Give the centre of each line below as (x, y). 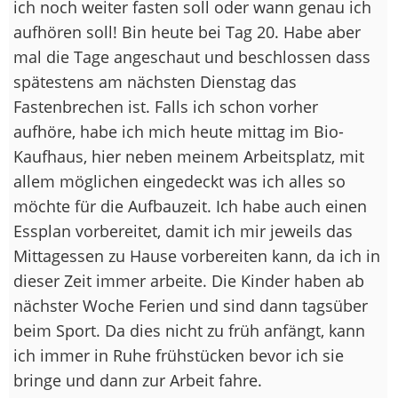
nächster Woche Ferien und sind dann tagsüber (191, 305)
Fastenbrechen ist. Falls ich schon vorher (166, 106)
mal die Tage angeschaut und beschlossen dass (192, 56)
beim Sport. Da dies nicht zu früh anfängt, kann (189, 330)
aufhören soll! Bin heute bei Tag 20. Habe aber (187, 32)
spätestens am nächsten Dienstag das (155, 81)
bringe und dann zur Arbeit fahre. (138, 380)
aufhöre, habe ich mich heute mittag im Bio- (179, 131)
